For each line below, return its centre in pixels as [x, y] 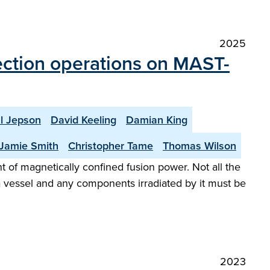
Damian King [157, 120]
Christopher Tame [111, 146]
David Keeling [83, 120]
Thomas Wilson [199, 146]
